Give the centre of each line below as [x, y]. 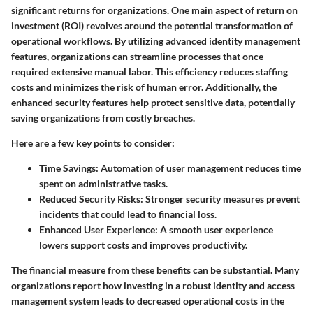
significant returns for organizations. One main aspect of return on [154, 10]
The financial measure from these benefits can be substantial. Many [155, 270]
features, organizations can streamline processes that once [137, 56]
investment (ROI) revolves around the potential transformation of [152, 26]
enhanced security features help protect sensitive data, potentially [153, 102]
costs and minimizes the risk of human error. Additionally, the [144, 87]
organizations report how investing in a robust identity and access [153, 285]
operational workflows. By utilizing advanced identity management [156, 41]
